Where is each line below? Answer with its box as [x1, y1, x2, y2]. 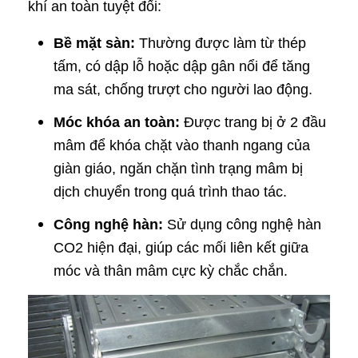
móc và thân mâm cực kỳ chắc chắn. [54, 263, 288, 280]
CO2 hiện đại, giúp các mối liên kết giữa [54, 240, 308, 257]
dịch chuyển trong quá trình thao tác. [54, 184, 287, 201]
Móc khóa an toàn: [54, 114, 180, 131]
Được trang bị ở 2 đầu [180, 114, 326, 131]
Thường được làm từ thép [135, 35, 306, 52]
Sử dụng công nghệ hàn [163, 217, 321, 233]
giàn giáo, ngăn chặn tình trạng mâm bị [54, 161, 303, 177]
